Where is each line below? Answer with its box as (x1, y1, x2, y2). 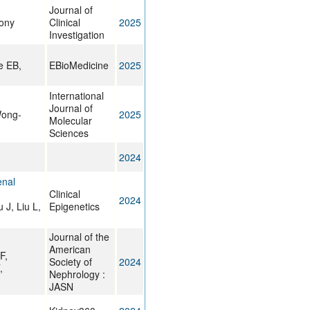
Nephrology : (48, 267, 105, 282)
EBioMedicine (48, 58, 109, 73)
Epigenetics (48, 199, 100, 214)
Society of (48, 255, 92, 269)
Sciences (48, 126, 89, 140)
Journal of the (48, 230, 109, 244)
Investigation (48, 28, 104, 42)
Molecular (48, 113, 92, 128)
